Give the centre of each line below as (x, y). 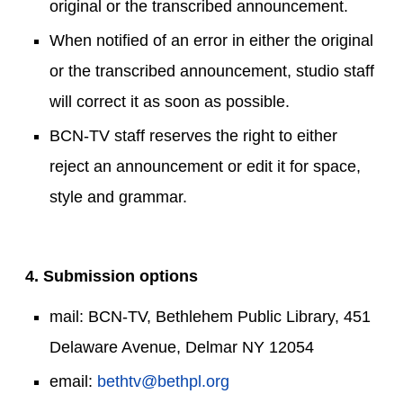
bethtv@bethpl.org (163, 381)
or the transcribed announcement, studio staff (212, 71)
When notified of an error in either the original (211, 40)
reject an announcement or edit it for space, (205, 166)
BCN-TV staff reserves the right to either (193, 136)
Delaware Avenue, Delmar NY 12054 (182, 347)
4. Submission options (112, 276)
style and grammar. (118, 197)
